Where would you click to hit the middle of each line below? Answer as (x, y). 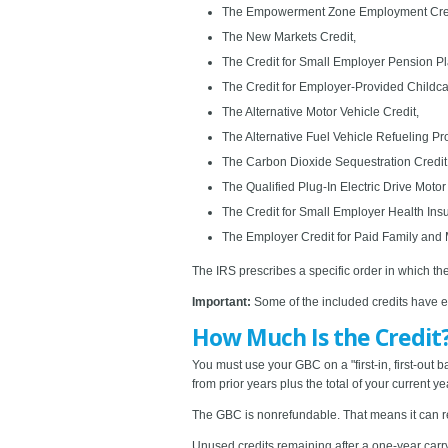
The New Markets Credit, (289, 36)
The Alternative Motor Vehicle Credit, (320, 111)
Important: (221, 301)
